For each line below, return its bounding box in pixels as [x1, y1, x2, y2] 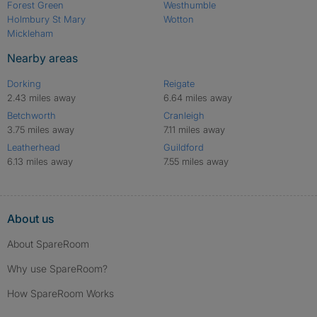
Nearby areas [7, 51, 78, 65]
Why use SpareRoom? [7, 263, 108, 275]
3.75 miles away [7, 124, 74, 135]
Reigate [163, 78, 195, 89]
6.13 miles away [7, 156, 73, 167]
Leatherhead [7, 142, 60, 153]
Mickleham [7, 28, 53, 39]
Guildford [163, 142, 204, 153]
